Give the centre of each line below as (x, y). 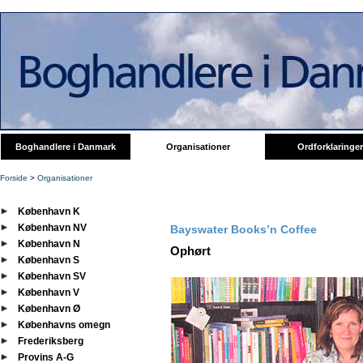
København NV (52, 228)
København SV (52, 276)
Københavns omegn (64, 325)
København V (49, 293)
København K (49, 211)
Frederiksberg (51, 341)
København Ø (49, 309)
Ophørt (190, 251)
